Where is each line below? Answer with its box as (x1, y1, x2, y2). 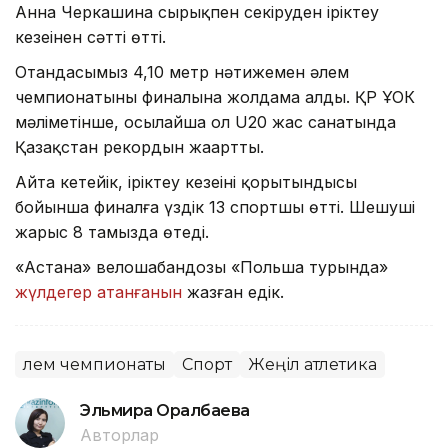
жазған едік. (182, 281, 284, 302)
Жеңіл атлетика (248, 354, 377, 374)
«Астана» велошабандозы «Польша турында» (15, 256, 388, 277)
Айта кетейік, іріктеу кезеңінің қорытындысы (15, 171, 357, 192)
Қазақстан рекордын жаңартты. (15, 136, 264, 157)
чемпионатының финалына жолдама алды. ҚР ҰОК (15, 86, 415, 107)
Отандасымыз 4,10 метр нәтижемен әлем (15, 61, 349, 82)
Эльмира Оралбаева (80, 400, 250, 420)
